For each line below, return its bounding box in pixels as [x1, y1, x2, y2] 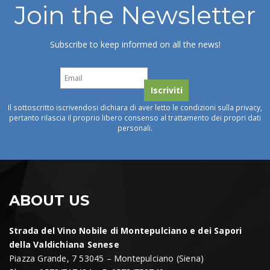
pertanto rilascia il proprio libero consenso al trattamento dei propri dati [9, 113, 261, 122]
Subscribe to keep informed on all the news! [49, 39, 221, 50]
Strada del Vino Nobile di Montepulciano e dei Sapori [9, 225, 242, 236]
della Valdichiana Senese [9, 239, 119, 250]
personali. [118, 123, 152, 133]
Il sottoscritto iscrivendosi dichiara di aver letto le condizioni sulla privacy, [8, 102, 262, 112]
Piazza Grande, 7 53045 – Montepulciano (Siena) [9, 253, 204, 264]
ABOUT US [9, 192, 89, 209]
